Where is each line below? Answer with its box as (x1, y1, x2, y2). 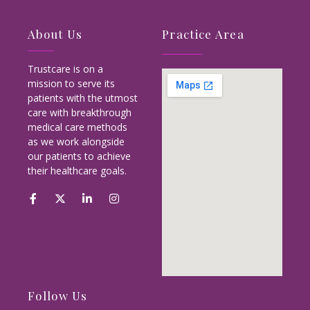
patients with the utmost (28, 91, 138, 105)
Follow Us (28, 288, 88, 304)
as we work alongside (28, 135, 125, 149)
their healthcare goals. (28, 164, 127, 178)
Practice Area (162, 26, 244, 42)
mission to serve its (28, 77, 115, 91)
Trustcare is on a (28, 62, 103, 76)
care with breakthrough (28, 106, 131, 120)
